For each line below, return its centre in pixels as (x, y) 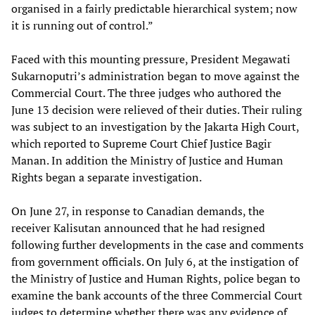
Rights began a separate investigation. (107, 178)
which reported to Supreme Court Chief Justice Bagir (141, 144)
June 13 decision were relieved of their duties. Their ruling (156, 110)
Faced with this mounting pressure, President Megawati (151, 59)
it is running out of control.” (82, 26)
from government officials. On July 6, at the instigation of (155, 262)
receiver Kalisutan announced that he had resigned (138, 228)
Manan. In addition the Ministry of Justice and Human (147, 161)
